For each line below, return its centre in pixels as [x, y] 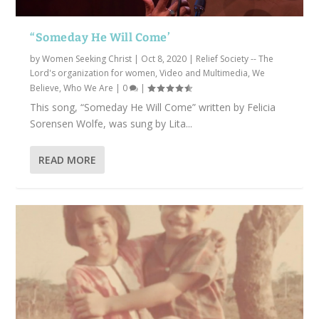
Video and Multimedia [204, 73]
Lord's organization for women [93, 73]
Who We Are [89, 88]
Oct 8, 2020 [164, 59]
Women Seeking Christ [87, 59]
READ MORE [68, 160]
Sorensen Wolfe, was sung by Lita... [111, 124]
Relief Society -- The [235, 59]
